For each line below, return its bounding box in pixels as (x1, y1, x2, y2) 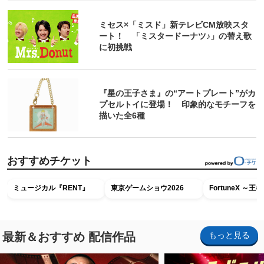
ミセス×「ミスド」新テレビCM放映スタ (99, 20, 249, 30)
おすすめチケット (7, 154, 92, 167)
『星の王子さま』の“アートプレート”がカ (99, 88, 256, 98)
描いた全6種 (99, 111, 146, 121)
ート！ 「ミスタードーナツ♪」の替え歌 (99, 31, 252, 41)
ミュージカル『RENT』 (13, 183, 89, 192)
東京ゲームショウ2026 (111, 183, 184, 192)
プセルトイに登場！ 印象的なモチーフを (99, 100, 256, 110)
